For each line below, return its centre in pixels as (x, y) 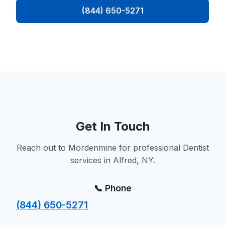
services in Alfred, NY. (113, 160)
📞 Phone (113, 188)
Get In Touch (113, 126)
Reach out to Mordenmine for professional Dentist (113, 148)
